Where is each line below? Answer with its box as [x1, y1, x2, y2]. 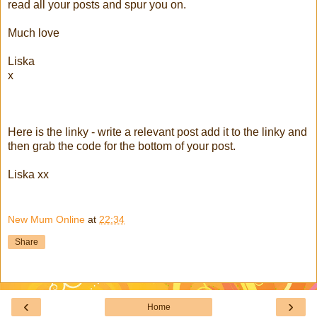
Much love [8, 27, 59, 40]
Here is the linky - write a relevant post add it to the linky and [8, 126, 307, 139]
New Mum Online [8, 214, 85, 226]
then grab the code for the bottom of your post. [8, 140, 236, 153]
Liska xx [8, 168, 49, 181]
